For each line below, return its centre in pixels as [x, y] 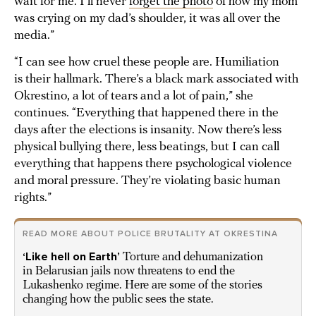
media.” [34, 36]
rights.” [33, 198]
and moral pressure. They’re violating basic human [147, 181]
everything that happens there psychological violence [153, 164]
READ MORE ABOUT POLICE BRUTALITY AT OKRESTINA [150, 234]
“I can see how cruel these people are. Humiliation [147, 63]
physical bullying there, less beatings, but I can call [147, 147]
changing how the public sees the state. [118, 300]
